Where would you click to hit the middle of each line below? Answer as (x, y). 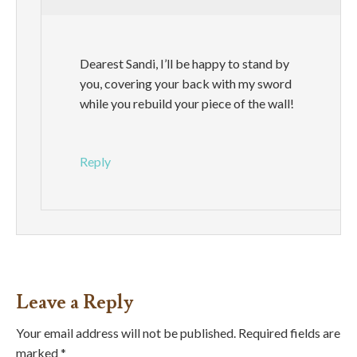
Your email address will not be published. (126, 333)
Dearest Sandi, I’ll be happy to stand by (184, 64)
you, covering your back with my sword (186, 84)
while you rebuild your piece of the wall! (187, 104)
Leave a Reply (75, 303)
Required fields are (289, 333)
